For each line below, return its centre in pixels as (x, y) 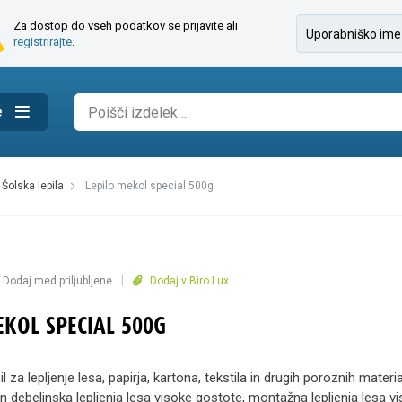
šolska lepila (36, 186)
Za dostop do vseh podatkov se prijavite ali (126, 25)
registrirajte (43, 41)
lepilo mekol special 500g (152, 186)
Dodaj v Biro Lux (188, 281)
